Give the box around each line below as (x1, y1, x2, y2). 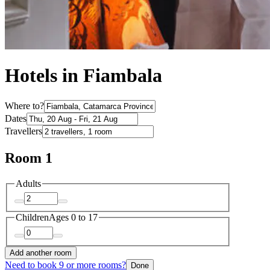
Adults (16, 178, 41, 189)
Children (16, 212, 49, 223)
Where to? (5, 100, 44, 111)
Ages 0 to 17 (49, 212, 98, 223)
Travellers (5, 125, 42, 136)
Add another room (10, 248, 72, 257)
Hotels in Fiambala (5, 64, 162, 87)
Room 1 (5, 149, 52, 166)
